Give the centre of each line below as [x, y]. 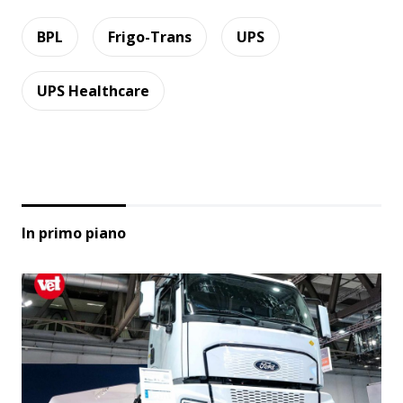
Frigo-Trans [150, 36]
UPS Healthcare [93, 90]
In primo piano [74, 233]
